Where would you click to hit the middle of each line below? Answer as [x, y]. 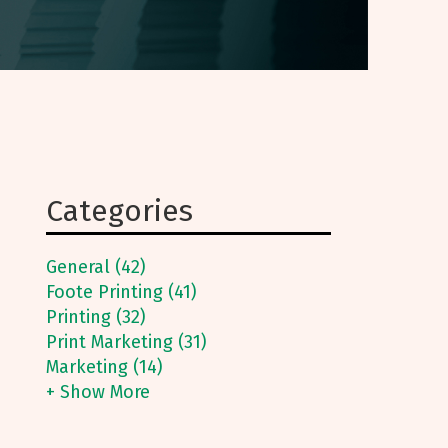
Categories [119, 211]
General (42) [96, 267]
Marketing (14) [104, 367]
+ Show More [98, 392]
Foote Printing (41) [121, 292]
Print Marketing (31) [126, 342]
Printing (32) [96, 317]
